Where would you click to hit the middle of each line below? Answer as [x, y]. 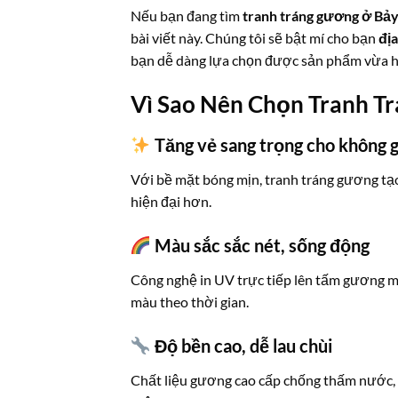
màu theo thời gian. [190, 301]
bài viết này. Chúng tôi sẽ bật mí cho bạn [255, 38]
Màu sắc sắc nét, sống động [260, 245]
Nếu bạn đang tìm [187, 16]
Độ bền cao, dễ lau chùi [241, 345]
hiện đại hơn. [171, 201]
